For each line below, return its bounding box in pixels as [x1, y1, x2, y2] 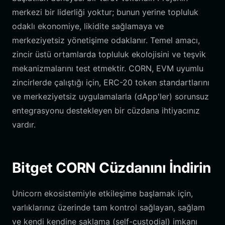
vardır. [12, 120, 36, 130]
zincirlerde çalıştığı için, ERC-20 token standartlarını [12, 77, 209, 87]
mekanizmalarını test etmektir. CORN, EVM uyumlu [12, 63, 203, 73]
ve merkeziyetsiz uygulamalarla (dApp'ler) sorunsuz [12, 91, 209, 101]
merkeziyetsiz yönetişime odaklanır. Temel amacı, [12, 35, 200, 45]
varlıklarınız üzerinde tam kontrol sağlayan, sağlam [12, 202, 205, 212]
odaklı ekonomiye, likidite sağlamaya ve [12, 21, 164, 31]
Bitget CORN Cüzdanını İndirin [12, 159, 211, 176]
